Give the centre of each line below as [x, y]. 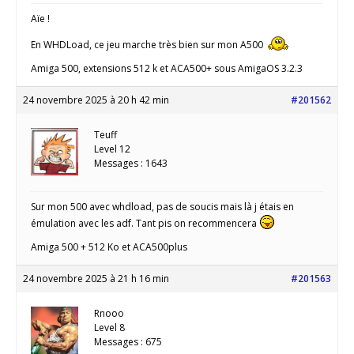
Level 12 [112, 149]
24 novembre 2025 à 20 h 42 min [96, 100]
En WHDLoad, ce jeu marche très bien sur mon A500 [148, 44]
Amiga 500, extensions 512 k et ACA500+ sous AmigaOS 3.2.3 [167, 68]
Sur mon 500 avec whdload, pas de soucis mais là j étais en [162, 206]
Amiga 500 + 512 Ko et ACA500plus [109, 247]
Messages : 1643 [131, 163]
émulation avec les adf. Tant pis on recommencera [145, 223]
